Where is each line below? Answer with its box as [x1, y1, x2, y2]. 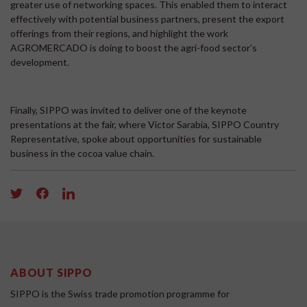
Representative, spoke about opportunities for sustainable [10, 133, 262, 145]
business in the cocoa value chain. [10, 147, 154, 160]
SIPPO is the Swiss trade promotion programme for [10, 288, 230, 300]
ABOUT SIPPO [10, 266, 93, 280]
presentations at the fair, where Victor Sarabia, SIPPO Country [10, 119, 279, 131]
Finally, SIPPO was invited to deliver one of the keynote [10, 104, 247, 116]
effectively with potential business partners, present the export [10, 13, 284, 25]
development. [10, 56, 69, 69]
